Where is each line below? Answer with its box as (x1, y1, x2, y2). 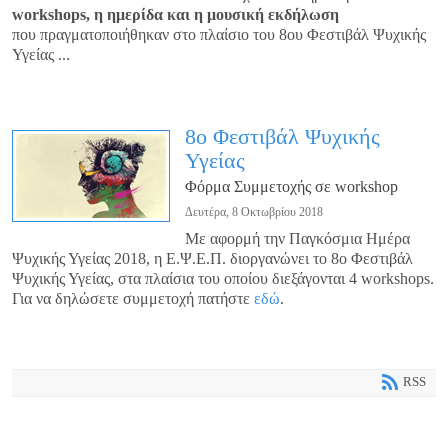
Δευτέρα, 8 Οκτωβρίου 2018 (185, 205, 323, 220)
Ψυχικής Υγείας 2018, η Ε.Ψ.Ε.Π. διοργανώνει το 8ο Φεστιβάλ (12, 250, 413, 268)
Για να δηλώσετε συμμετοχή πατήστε (12, 290, 254, 308)
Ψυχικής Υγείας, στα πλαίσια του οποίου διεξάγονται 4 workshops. (12, 270, 434, 288)
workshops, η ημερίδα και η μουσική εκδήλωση (12, 6, 339, 24)
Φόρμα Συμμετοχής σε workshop (185, 178, 398, 196)
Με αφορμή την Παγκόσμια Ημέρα (185, 230, 410, 248)
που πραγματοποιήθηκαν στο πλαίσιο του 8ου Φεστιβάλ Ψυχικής (12, 26, 426, 44)
